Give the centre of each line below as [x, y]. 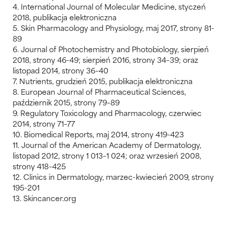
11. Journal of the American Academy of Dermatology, [107, 144]
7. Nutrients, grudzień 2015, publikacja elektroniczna [103, 81]
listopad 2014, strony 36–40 [61, 70]
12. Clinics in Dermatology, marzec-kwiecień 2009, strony [113, 176]
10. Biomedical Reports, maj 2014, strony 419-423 [98, 134]
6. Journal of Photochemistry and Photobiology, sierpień [111, 49]
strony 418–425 [39, 166]
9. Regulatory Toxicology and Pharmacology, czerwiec [107, 112]
